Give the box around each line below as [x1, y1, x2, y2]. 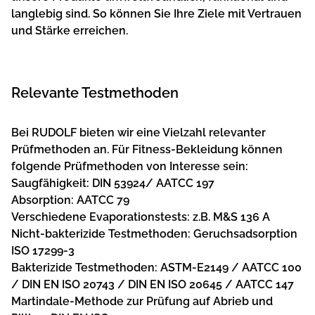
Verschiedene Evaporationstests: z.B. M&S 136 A [11, 210, 270, 224]
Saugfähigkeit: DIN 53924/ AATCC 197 [11, 176, 214, 190]
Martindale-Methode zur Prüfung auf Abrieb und [11, 294, 273, 308]
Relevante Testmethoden [11, 84, 179, 101]
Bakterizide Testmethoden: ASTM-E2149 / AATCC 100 [11, 260, 302, 274]
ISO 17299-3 [11, 243, 75, 257]
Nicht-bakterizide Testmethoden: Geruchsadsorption [11, 226, 297, 240]
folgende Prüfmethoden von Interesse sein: [11, 159, 248, 173]
